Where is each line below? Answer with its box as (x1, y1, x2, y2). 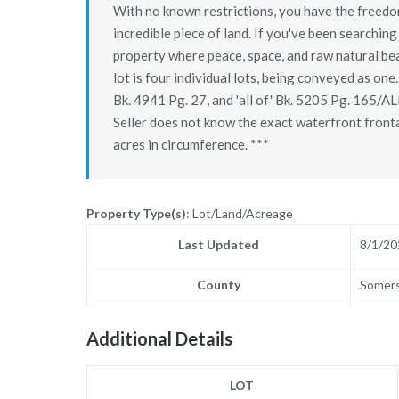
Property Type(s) (85, 206, 186, 222)
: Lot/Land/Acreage (185, 206, 293, 222)
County (196, 277, 240, 293)
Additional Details (85, 328, 232, 350)
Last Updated (177, 237, 259, 253)
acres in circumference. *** (112, 135, 269, 152)
